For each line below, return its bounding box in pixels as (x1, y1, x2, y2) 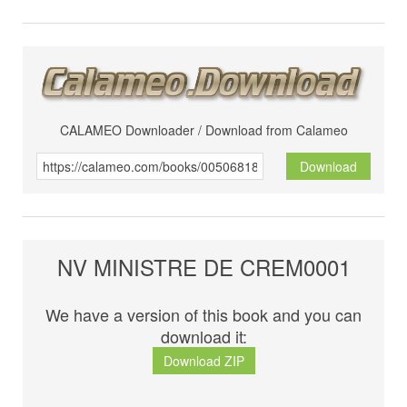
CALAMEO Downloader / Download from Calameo (59, 121, 348, 140)
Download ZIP (163, 352, 244, 371)
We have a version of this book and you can (45, 303, 362, 327)
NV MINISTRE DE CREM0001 (56, 251, 351, 283)
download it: (160, 324, 247, 349)
